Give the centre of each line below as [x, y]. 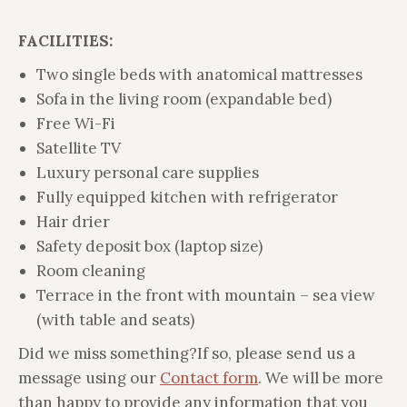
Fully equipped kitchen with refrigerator [187, 197]
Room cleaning [91, 271]
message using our [89, 378]
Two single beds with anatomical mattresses [199, 74]
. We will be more [321, 378]
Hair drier [73, 222]
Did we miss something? [108, 353]
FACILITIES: [65, 41]
